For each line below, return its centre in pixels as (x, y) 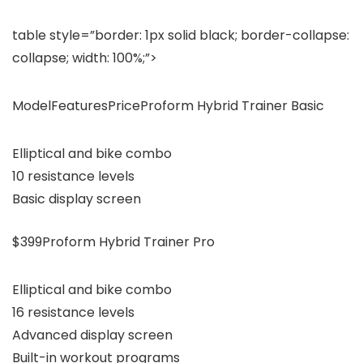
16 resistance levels (73, 312)
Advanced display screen (92, 335)
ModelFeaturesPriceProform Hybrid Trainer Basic (168, 105)
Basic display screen (77, 199)
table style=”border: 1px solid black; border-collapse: (181, 35)
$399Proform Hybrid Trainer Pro (113, 241)
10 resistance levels (73, 176)
